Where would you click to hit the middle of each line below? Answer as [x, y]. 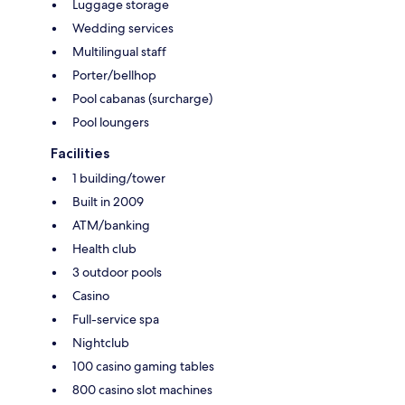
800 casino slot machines [142, 389]
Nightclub [101, 342]
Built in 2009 [108, 201]
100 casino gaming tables [143, 366]
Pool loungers [111, 122]
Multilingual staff [119, 51]
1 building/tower [119, 178]
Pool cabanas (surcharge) [142, 98]
